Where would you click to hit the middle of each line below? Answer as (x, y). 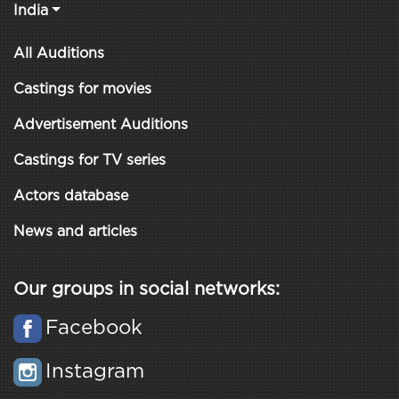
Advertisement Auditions (101, 125)
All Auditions (59, 53)
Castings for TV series (90, 160)
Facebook (94, 328)
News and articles (75, 232)
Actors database (71, 196)
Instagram (95, 372)
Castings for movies (82, 89)
